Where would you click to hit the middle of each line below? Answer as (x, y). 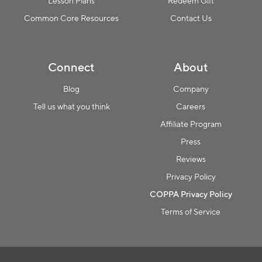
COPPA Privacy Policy (191, 194)
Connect (71, 67)
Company (191, 89)
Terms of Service (191, 211)
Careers (191, 106)
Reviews (191, 159)
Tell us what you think (71, 106)
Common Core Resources (71, 18)
